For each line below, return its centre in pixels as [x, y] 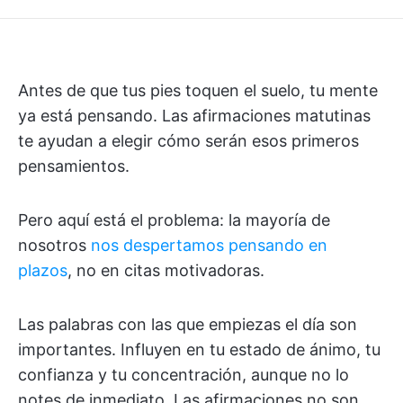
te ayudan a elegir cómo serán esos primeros [188, 141]
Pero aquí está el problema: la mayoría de [174, 220]
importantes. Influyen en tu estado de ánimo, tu [199, 349]
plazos [43, 270]
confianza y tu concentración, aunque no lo [184, 375]
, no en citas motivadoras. [166, 270]
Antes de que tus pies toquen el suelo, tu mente [198, 90]
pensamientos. [74, 166]
